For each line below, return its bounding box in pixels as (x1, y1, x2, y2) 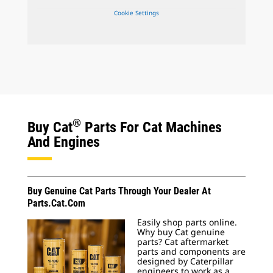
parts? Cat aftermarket (137, 236, 229, 248)
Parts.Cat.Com (27, 197, 85, 210)
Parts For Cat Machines (81, 119, 222, 136)
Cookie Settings (114, 8, 159, 17)
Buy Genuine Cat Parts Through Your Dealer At (27, 185, 211, 197)
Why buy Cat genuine (137, 226, 225, 238)
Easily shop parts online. (137, 216, 237, 229)
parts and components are (137, 246, 246, 258)
